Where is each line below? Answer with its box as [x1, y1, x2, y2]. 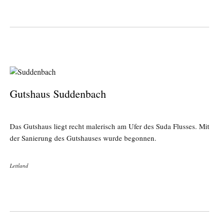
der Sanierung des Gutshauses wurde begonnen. [10, 133, 156, 143]
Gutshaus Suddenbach [10, 87, 106, 101]
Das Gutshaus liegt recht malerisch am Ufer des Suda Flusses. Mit [10, 121, 209, 131]
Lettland [10, 162, 28, 169]
